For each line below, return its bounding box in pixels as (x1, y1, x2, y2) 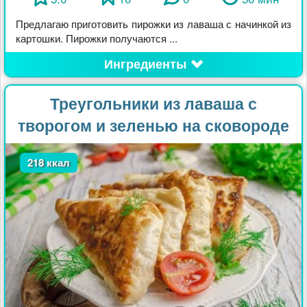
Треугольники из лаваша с (50, 92, 257, 115)
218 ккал (27, 155, 70, 171)
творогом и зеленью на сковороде (18, 114, 289, 137)
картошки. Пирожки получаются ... (16, 31, 177, 46)
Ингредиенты (103, 55, 186, 73)
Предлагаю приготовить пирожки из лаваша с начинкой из (16, 16, 291, 32)
